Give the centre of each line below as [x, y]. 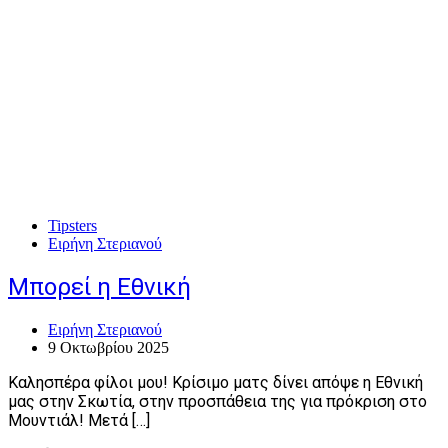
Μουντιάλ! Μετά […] [79, 421]
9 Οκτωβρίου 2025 [108, 348]
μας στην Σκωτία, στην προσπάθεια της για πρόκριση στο [217, 402]
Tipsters [72, 226]
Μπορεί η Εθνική [99, 287]
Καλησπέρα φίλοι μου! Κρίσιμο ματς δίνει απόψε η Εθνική [215, 383]
